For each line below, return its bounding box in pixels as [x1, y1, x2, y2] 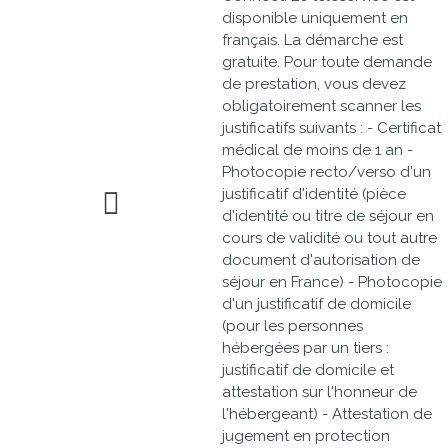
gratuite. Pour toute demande [222, 53, 432, 71]
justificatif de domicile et [222, 361, 394, 379]
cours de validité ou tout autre [222, 229, 437, 247]
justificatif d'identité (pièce [222, 185, 406, 203]
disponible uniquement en [222, 9, 408, 27]
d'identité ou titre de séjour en [222, 207, 434, 225]
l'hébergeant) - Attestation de [222, 405, 432, 423]
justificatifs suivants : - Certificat [222, 119, 441, 137]
